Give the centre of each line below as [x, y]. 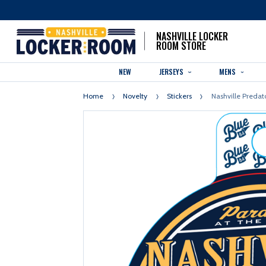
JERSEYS [172, 72]
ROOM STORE [181, 46]
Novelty [135, 96]
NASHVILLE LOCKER [192, 37]
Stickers [179, 96]
